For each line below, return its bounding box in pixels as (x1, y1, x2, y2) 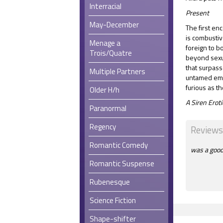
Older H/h (90, 84, 119, 96)
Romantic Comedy (90, 139, 148, 151)
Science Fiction (90, 194, 136, 206)
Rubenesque (90, 176, 130, 188)
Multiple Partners (90, 65, 145, 77)
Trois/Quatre (90, 47, 132, 59)
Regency (90, 120, 116, 132)
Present (186, 7, 209, 18)
